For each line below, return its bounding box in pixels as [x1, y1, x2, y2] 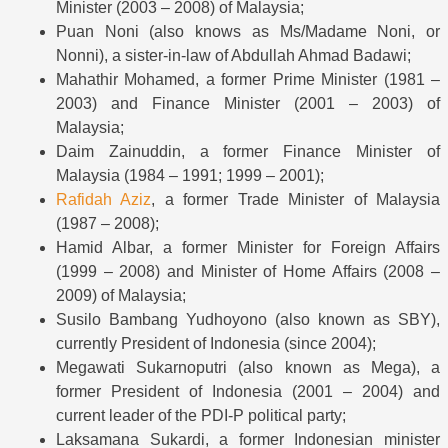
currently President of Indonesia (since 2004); [56, 335, 376, 353]
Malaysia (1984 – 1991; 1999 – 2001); [56, 167, 324, 185]
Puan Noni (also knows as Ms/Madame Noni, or [56, 23, 440, 41]
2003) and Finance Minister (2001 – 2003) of [56, 95, 440, 113]
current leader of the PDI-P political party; [56, 407, 346, 425]
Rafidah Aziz [56, 191, 152, 209]
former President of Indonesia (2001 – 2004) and [56, 383, 440, 401]
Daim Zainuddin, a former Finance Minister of [56, 143, 440, 161]
